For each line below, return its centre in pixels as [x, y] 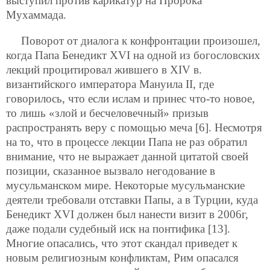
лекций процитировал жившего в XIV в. [104, 69]
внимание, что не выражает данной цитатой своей [127, 156]
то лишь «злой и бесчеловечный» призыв [107, 113]
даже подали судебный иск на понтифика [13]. [118, 228]
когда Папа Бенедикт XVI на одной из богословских [133, 55]
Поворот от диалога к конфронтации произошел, [141, 40]
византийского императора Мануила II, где [110, 84]
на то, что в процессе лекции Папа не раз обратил [127, 142]
